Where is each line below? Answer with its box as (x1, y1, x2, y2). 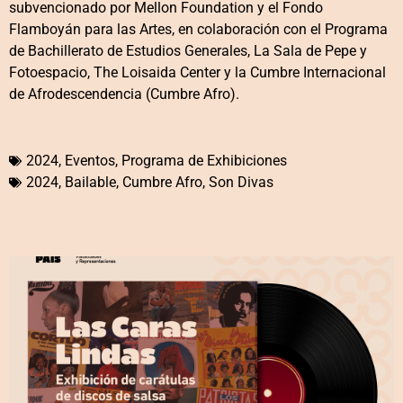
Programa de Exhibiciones (121, 152, 287, 170)
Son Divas (209, 174, 273, 192)
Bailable (65, 174, 116, 192)
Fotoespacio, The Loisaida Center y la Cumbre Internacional (9, 64, 386, 82)
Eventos (65, 152, 115, 170)
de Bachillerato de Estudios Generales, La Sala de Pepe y (9, 42, 367, 60)
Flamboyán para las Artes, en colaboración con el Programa (9, 21, 388, 39)
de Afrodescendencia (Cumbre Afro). (9, 85, 239, 103)
